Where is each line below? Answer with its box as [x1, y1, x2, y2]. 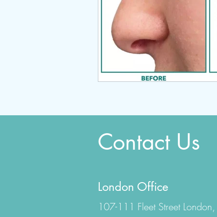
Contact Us [98, 127, 200, 156]
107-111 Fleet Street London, [98, 200, 215, 213]
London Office [98, 179, 168, 194]
